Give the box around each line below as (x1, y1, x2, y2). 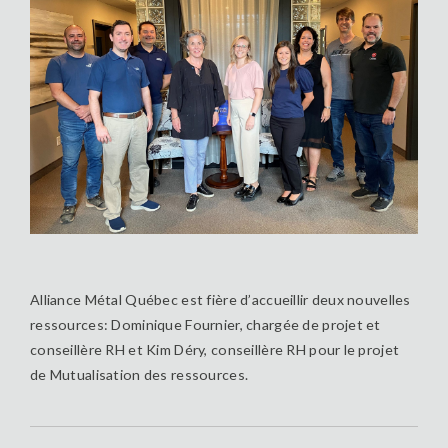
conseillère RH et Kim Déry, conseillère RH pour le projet (30, 341, 400, 359)
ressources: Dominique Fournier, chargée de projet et (30, 316, 381, 334)
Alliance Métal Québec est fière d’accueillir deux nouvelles (30, 291, 411, 309)
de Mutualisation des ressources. (30, 366, 255, 384)
